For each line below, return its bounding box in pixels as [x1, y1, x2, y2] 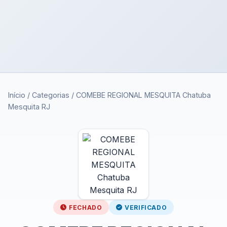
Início [8, 91, 25, 99]
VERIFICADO [125, 203, 167, 211]
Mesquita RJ [8, 102, 50, 111]
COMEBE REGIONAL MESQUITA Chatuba [76, 91, 211, 99]
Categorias [32, 91, 69, 99]
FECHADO [69, 203, 102, 211]
